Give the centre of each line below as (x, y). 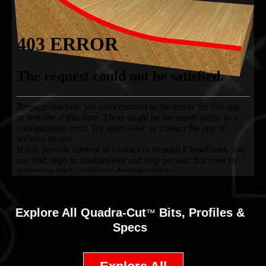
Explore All (48, 212)
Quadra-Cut (113, 212)
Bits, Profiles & (200, 212)
